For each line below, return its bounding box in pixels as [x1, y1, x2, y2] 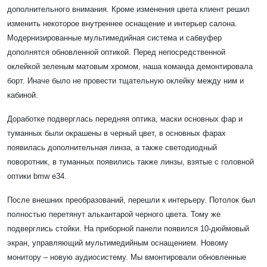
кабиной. [7, 90, 38, 100]
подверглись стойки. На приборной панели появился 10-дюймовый [7, 223, 249, 233]
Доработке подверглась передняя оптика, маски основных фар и [7, 114, 243, 123]
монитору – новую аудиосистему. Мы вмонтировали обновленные [7, 252, 246, 262]
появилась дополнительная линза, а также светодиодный [7, 142, 217, 152]
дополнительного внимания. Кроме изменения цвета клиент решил [7, 4, 250, 14]
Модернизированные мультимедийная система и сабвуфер [7, 33, 222, 42]
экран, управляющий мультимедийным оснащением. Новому [7, 238, 228, 247]
